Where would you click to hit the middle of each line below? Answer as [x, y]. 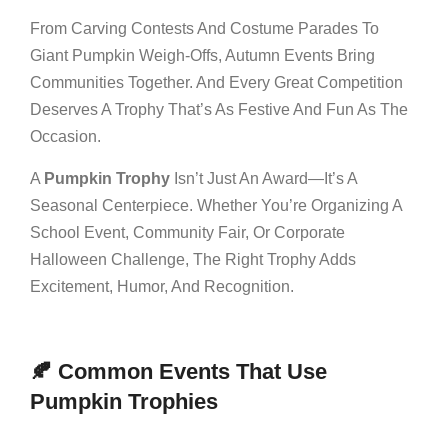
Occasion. [65, 136]
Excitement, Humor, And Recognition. [162, 286]
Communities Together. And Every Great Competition [216, 82]
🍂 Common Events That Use [178, 371]
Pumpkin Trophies [124, 401]
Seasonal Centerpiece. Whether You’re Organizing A [216, 205]
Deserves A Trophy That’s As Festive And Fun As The [219, 109]
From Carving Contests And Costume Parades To [204, 28]
